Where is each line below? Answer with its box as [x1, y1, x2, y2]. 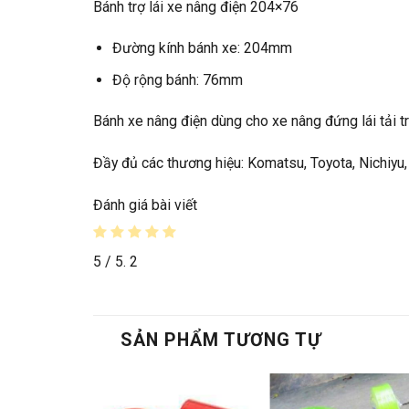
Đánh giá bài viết [93, 195, 197, 214]
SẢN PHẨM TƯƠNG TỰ [121, 330, 321, 351]
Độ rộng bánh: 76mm [111, 70, 243, 89]
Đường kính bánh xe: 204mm [111, 39, 292, 58]
